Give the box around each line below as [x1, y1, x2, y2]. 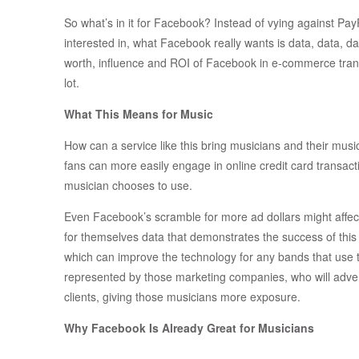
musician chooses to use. [64, 177, 192, 194]
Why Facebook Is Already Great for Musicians [64, 320, 314, 337]
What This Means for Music [64, 106, 213, 123]
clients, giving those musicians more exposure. [64, 288, 301, 305]
